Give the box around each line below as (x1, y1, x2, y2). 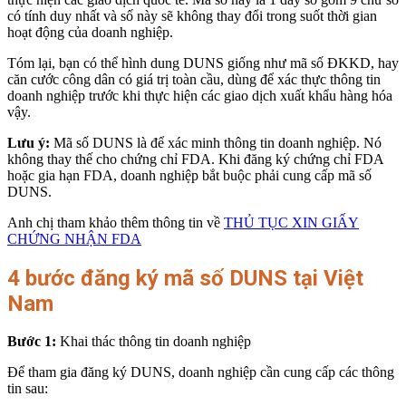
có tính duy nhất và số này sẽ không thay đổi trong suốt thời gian (7, 7, 377, 24)
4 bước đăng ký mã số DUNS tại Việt (7, 265, 363, 291)
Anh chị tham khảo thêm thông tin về (7, 214, 224, 230)
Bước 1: (7, 333, 60, 350)
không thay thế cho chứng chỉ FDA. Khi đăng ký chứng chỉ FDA (7, 150, 383, 167)
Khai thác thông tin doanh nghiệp (60, 333, 251, 350)
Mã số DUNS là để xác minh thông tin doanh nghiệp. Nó (53, 134, 382, 150)
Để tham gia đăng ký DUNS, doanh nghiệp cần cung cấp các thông (7, 364, 394, 381)
